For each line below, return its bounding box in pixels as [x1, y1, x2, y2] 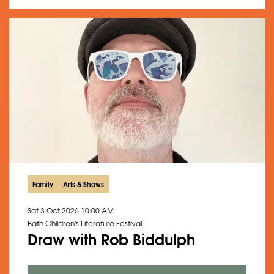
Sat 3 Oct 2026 [28, 204, 81, 216]
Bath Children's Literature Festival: [28, 217, 144, 229]
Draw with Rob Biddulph [28, 226, 195, 250]
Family [32, 178, 53, 189]
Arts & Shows [63, 178, 104, 189]
